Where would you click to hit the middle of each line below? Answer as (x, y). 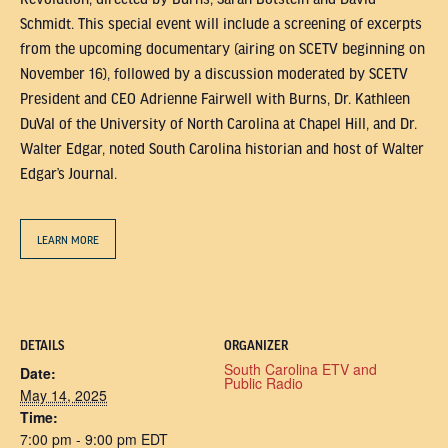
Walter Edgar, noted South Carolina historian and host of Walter (222, 149)
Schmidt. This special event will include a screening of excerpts (221, 24)
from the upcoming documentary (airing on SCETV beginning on (222, 49)
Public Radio (263, 383)
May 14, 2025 (63, 395)
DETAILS (42, 346)
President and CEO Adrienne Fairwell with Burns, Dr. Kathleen (215, 99)
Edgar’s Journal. (68, 174)
